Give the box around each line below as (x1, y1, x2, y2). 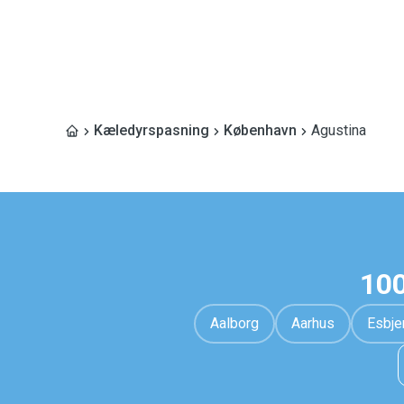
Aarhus (290, 315, 335, 332)
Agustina (311, 122, 366, 139)
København (224, 122, 297, 139)
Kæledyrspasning (94, 122, 209, 139)
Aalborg (209, 315, 259, 332)
